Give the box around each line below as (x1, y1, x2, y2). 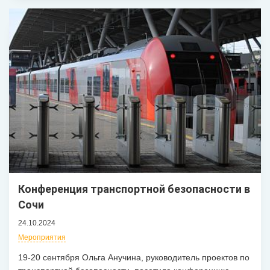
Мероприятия (18, 233, 66, 242)
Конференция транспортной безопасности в (18, 183, 250, 196)
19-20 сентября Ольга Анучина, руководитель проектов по (18, 253, 250, 263)
